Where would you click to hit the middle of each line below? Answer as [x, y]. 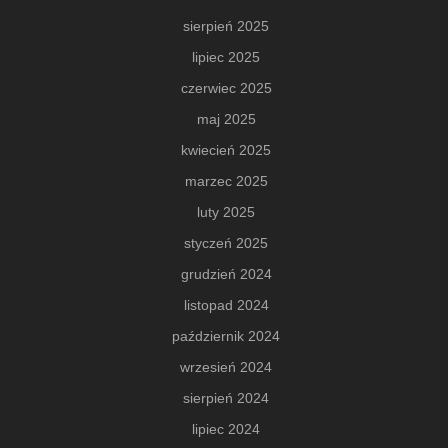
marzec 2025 [226, 180]
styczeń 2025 [226, 242]
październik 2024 [226, 335]
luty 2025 [226, 211]
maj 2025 [226, 118]
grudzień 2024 [226, 273]
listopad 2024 [226, 304]
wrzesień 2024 [226, 366]
